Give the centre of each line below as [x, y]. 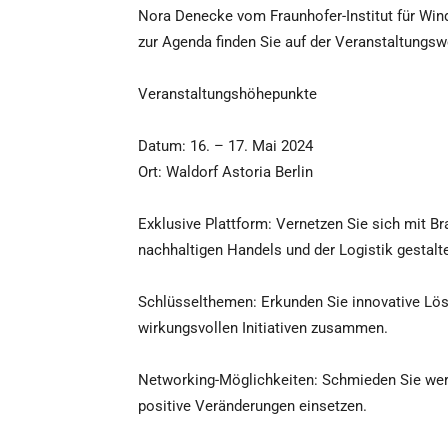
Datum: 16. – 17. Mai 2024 [225, 146]
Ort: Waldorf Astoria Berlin [225, 172]
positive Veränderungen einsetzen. [252, 406]
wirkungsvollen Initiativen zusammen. [263, 328]
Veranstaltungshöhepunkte [227, 94]
